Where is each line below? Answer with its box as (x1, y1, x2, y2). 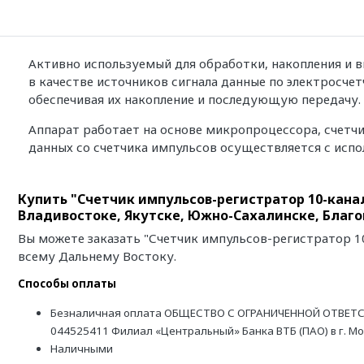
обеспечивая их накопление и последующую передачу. (28, 91, 361, 107)
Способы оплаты (18, 276, 116, 291)
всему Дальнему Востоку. (18, 248, 176, 264)
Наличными (50, 341, 113, 356)
